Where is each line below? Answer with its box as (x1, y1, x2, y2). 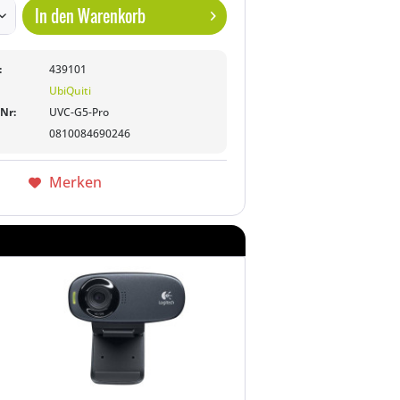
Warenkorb (78, 4, 146, 28)
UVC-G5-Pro (49, 104, 110, 120)
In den (35, 4, 75, 28)
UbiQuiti (49, 83, 92, 98)
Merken (48, 172, 102, 192)
